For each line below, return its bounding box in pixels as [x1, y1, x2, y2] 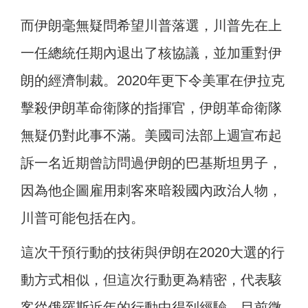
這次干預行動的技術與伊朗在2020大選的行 [21, 245, 285, 261]
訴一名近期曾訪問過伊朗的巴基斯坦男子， [21, 155, 282, 171]
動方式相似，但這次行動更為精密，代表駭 [21, 272, 282, 288]
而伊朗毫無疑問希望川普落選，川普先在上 [21, 18, 282, 34]
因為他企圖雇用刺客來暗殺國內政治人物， [21, 183, 282, 199]
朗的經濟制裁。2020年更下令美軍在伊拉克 [21, 73, 285, 89]
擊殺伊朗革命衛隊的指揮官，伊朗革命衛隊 [21, 100, 282, 116]
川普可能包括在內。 [21, 210, 144, 226]
